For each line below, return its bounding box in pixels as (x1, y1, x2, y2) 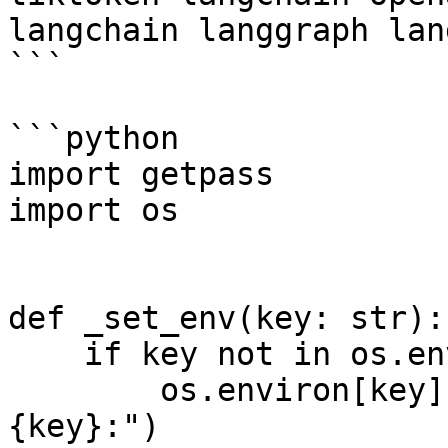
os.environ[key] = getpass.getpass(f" (8, 372, 160, 408)
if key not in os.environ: (8, 336, 84, 372)
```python (8, 120, 179, 156)
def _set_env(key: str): (8, 300, 445, 336)
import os (8, 192, 179, 228)
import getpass (8, 156, 274, 192)
